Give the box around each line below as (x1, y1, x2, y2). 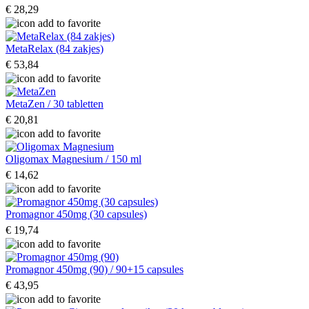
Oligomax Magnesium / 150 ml (6, 152, 141, 165)
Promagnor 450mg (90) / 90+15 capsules (6, 263, 183, 275)
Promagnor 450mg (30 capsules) (6, 208, 147, 220)
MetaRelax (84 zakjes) (6, 42, 103, 54)
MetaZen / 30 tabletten (6, 97, 103, 110)
